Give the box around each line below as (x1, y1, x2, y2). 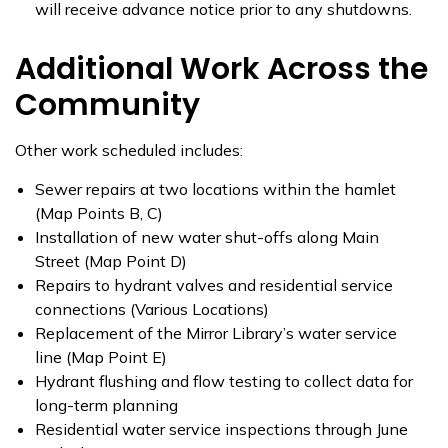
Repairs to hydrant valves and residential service (35, 275, 393, 295)
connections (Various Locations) (35, 299, 269, 319)
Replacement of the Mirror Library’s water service (35, 323, 397, 343)
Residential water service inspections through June (35, 419, 408, 439)
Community (15, 84, 200, 126)
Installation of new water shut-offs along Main (35, 227, 379, 247)
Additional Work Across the (15, 48, 428, 90)
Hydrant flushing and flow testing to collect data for (35, 371, 413, 391)
